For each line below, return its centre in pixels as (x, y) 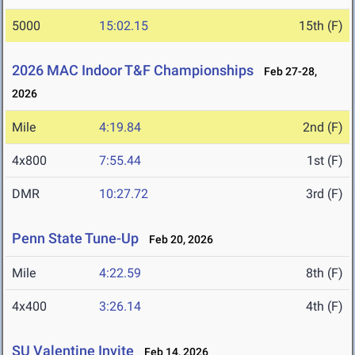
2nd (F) (323, 128)
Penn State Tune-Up (75, 239)
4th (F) (324, 307)
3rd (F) (324, 194)
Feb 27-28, (287, 72)
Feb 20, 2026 (177, 240)
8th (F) (324, 273)
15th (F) (321, 26)
